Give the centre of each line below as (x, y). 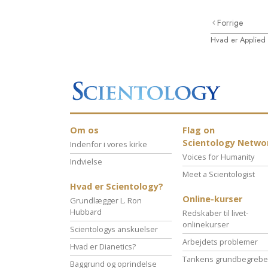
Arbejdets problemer (220, 242)
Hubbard (86, 212)
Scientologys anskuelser (114, 229)
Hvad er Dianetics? (103, 247)
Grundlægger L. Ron (106, 201)
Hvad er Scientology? (117, 187)
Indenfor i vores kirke (109, 144)
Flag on (199, 130)
